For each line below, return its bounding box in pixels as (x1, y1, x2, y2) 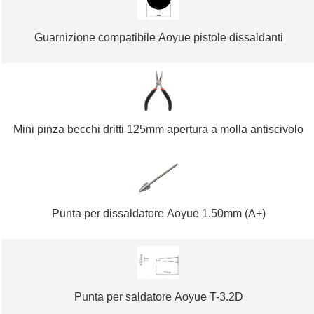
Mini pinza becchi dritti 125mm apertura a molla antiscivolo (13, 123, 304, 136)
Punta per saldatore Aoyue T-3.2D (74, 290, 243, 303)
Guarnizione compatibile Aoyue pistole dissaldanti (34, 31, 283, 43)
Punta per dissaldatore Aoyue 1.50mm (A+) (51, 207, 266, 220)
